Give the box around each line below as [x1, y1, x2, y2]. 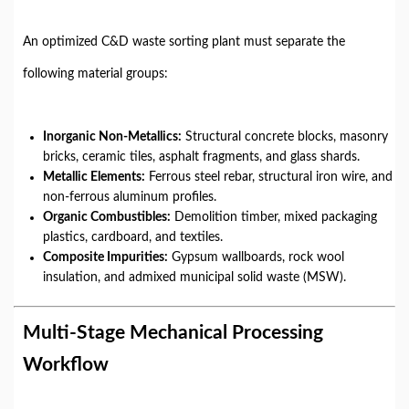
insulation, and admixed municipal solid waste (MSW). [43, 271, 346, 284]
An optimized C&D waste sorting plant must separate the [23, 36, 345, 48]
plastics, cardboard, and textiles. [43, 231, 223, 244]
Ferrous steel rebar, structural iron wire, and [145, 171, 393, 184]
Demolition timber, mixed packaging [171, 211, 377, 224]
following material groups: [23, 68, 168, 80]
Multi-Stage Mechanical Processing [23, 323, 323, 342]
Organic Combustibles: [43, 211, 171, 224]
